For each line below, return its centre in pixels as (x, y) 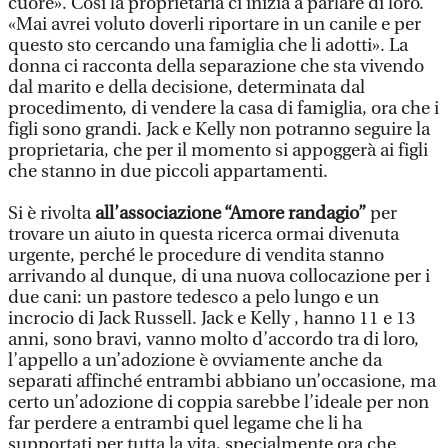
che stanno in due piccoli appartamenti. (168, 171)
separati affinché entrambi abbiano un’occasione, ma (222, 381)
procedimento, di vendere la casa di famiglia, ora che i (223, 108)
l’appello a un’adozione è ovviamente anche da (195, 360)
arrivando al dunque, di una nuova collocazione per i (219, 276)
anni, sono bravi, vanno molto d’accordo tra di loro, (213, 339)
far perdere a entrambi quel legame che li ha (185, 423)
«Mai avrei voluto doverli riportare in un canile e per (214, 24)
